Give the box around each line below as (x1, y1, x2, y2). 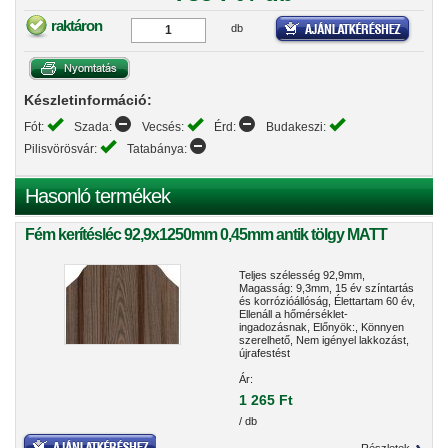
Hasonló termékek (25, 185, 170, 207)
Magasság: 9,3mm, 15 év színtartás (239, 282, 414, 294)
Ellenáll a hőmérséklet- (239, 308, 348, 320)
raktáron (51, 17, 102, 34)
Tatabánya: (127, 142, 190, 156)
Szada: (74, 120, 115, 134)
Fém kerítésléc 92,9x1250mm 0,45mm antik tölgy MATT (25, 226, 387, 243)
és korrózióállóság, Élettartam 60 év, (239, 295, 415, 307)
